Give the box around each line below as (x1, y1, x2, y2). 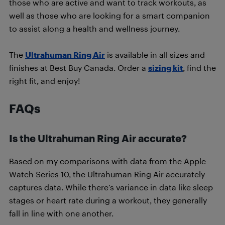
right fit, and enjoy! (9, 75, 80, 85)
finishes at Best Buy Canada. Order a (9, 62, 148, 72)
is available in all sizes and (105, 49, 205, 59)
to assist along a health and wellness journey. (9, 23, 180, 33)
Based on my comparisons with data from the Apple (9, 156, 206, 166)
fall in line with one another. (9, 208, 114, 218)
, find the (183, 62, 216, 72)
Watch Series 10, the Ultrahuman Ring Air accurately (9, 169, 205, 179)
